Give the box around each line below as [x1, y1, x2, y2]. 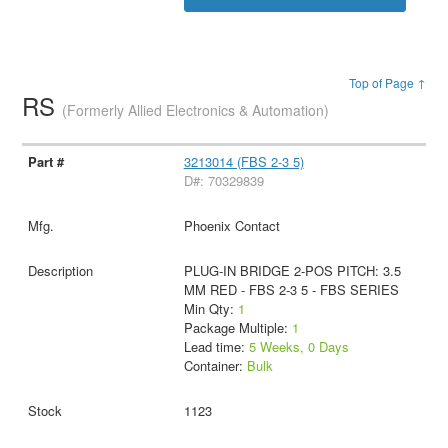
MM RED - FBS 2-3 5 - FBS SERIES [183, 280, 399, 300]
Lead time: [183, 337, 249, 357]
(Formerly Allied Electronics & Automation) [62, 100, 330, 121]
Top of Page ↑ [348, 74, 426, 92]
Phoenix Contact [183, 216, 280, 236]
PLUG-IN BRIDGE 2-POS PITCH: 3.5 [183, 261, 401, 281]
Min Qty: [183, 299, 238, 319]
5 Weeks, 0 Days [248, 337, 349, 357]
